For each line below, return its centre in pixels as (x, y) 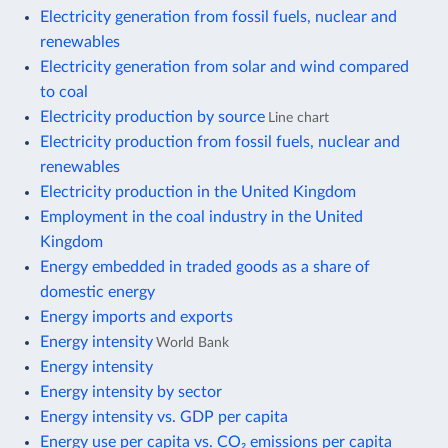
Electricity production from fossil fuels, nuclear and (220, 141)
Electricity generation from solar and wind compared (224, 66)
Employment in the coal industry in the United (201, 216)
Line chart (298, 117)
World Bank (192, 342)
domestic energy (97, 291)
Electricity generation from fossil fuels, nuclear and (218, 16)
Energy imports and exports (136, 316)
